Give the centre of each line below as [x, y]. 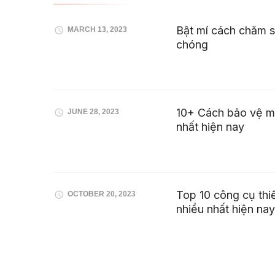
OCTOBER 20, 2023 [102, 194]
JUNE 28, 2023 [93, 112]
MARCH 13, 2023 [97, 30]
